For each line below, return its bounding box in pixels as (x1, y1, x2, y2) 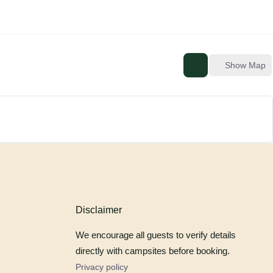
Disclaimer (75, 205, 122, 215)
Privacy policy (75, 262, 128, 272)
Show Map (225, 60, 266, 70)
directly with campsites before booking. (75, 246, 230, 256)
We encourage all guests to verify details (75, 230, 236, 240)
